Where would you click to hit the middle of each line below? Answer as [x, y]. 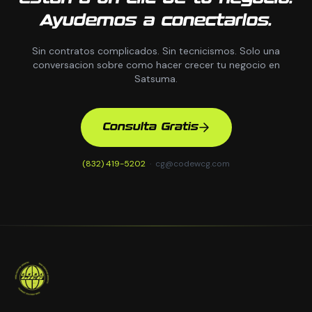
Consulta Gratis [150, 127]
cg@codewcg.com [193, 164]
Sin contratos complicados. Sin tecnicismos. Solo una [156, 51]
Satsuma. [156, 79]
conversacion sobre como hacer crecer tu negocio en [156, 65]
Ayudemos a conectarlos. [156, 21]
